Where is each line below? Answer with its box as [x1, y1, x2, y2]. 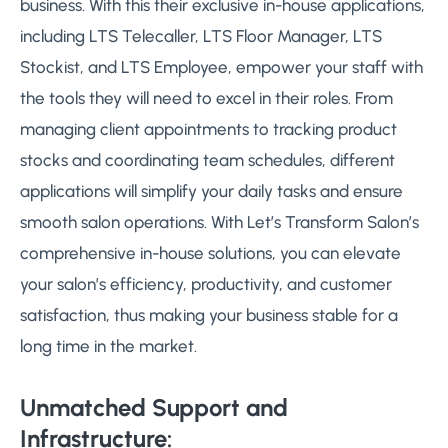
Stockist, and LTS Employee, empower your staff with [20, 56, 423, 77]
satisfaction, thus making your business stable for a [20, 304, 398, 325]
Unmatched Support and [20, 392, 288, 422]
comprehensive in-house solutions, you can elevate [20, 242, 401, 263]
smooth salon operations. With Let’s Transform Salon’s [20, 211, 419, 232]
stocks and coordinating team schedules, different [20, 149, 395, 170]
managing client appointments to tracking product [20, 118, 397, 139]
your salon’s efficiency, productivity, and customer [20, 273, 392, 294]
